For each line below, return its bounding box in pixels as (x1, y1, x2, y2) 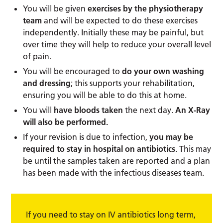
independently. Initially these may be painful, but (23, 27, 204, 37)
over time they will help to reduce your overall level (23, 39, 212, 49)
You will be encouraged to (23, 66, 122, 76)
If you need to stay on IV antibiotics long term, (26, 209, 196, 220)
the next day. (123, 105, 176, 115)
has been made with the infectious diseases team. (23, 167, 205, 178)
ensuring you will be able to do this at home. (23, 90, 187, 100)
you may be (149, 131, 194, 142)
